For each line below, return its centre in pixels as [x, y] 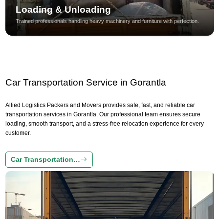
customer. [18, 133]
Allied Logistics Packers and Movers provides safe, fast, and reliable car [100, 105]
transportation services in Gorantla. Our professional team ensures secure [103, 114]
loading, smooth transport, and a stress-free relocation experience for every [104, 123]
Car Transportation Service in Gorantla [86, 82]
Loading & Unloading [63, 9]
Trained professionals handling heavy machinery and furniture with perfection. [107, 21]
